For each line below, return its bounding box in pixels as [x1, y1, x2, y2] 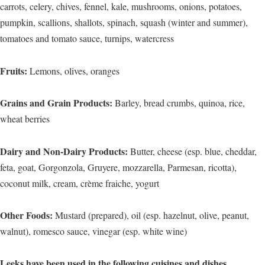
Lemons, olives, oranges [30, 64, 119, 77]
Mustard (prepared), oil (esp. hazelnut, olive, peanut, [55, 208, 249, 221]
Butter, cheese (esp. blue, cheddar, [130, 144, 257, 157]
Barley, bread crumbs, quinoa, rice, [115, 96, 245, 109]
